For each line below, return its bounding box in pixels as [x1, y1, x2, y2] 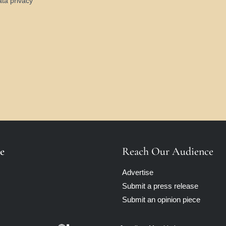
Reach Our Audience [122, 145, 213, 158]
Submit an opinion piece [122, 195, 200, 204]
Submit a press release [122, 182, 198, 190]
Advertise [122, 168, 153, 177]
